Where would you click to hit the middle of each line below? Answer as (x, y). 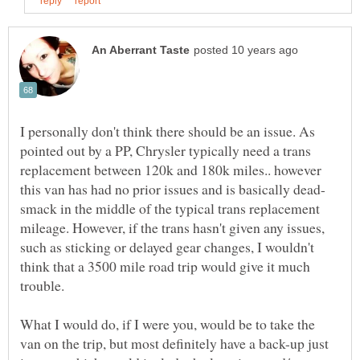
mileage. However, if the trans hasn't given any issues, (172, 227)
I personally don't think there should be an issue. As (168, 131)
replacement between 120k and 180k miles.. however (171, 169)
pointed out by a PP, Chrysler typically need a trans (166, 150)
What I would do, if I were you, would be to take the (168, 323)
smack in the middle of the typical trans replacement (170, 208)
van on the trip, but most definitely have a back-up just (174, 343)
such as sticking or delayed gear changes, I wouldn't (167, 246)
